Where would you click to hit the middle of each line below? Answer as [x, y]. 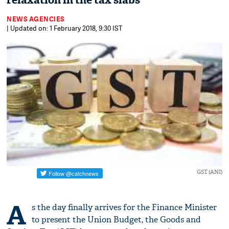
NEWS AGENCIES [36, 19]
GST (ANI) [209, 172]
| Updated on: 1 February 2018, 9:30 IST [65, 28]
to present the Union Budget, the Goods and [117, 220]
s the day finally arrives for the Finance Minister [124, 208]
